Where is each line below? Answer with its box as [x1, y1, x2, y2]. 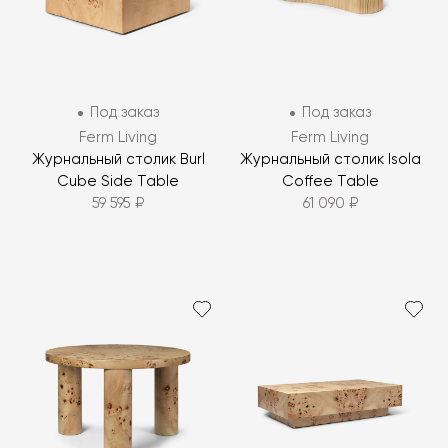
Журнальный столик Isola [239, 152, 421, 168]
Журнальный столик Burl [31, 152, 205, 168]
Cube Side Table [57, 174, 179, 190]
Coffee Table [281, 174, 379, 190]
